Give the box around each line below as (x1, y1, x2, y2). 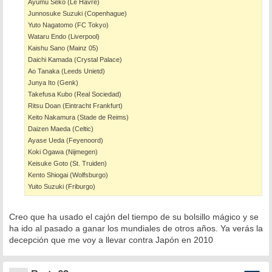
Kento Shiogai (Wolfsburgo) (28, 171, 108, 179)
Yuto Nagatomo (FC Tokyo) (28, 21, 109, 29)
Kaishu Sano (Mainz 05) (28, 44, 98, 52)
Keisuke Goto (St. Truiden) (28, 160, 107, 168)
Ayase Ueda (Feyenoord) (28, 137, 103, 144)
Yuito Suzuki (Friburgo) (28, 183, 95, 191)
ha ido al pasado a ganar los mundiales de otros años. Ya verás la (9, 223, 263, 234)
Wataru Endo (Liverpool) (28, 33, 100, 41)
